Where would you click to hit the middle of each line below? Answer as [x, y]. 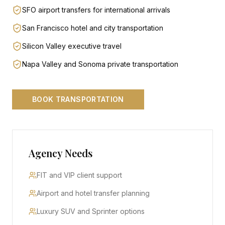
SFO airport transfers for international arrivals [96, 10]
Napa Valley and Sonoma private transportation [100, 64]
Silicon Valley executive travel [72, 46]
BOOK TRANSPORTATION [78, 99]
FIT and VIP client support [79, 175]
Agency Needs [61, 153]
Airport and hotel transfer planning [93, 193]
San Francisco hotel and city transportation [93, 28]
